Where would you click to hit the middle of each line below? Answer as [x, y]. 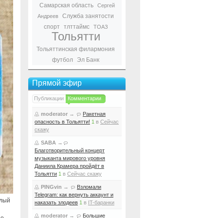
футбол [63, 60]
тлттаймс [76, 27]
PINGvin [51, 187]
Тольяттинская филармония [76, 49]
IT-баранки [101, 202]
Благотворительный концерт [70, 150]
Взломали [89, 187]
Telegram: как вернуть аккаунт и [74, 195]
